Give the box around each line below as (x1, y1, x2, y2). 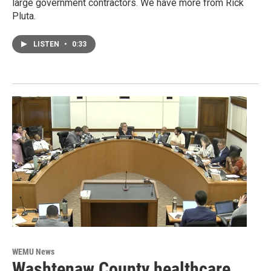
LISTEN (33, 40, 61, 49)
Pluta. (12, 10, 36, 22)
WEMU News (12, 247, 54, 257)
